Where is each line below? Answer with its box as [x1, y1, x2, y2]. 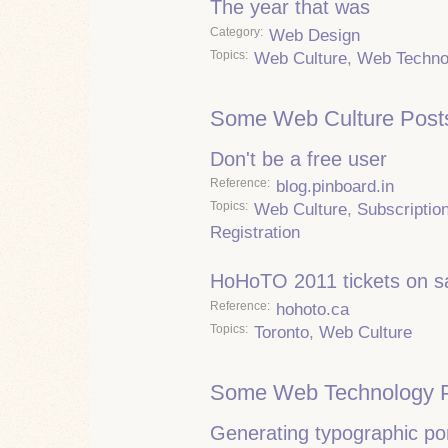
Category [210, 24, 260, 39]
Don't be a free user [210, 147, 387, 170]
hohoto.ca [276, 299, 349, 319]
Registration [210, 223, 300, 243]
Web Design [269, 25, 360, 45]
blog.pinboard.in [276, 177, 394, 197]
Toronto [254, 322, 309, 342]
